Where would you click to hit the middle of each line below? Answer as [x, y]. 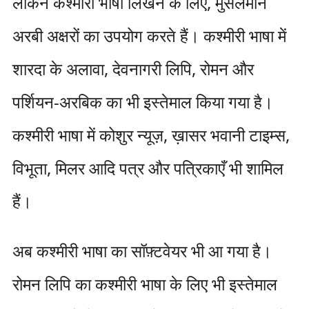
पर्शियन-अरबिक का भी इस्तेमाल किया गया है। [142, 102]
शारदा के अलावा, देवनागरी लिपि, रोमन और [133, 69]
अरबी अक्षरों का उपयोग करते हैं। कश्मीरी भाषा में [149, 36]
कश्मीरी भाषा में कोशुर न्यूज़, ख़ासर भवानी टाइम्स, [151, 135]
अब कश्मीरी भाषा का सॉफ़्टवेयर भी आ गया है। [142, 251]
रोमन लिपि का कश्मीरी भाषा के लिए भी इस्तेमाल [144, 284]
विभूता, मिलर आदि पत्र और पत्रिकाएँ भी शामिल [148, 168]
